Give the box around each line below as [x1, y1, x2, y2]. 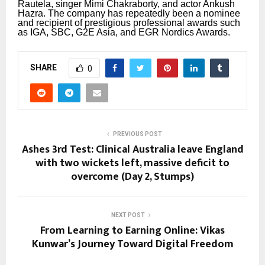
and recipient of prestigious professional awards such [18, 17, 240, 28]
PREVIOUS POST [112, 130, 162, 137]
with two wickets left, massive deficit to [35, 154, 230, 172]
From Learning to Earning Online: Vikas [40, 221, 225, 240]
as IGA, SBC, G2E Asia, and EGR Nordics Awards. [18, 27, 230, 37]
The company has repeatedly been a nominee [48, 8, 240, 18]
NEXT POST [111, 211, 145, 218]
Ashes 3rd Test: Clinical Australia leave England [21, 140, 244, 159]
